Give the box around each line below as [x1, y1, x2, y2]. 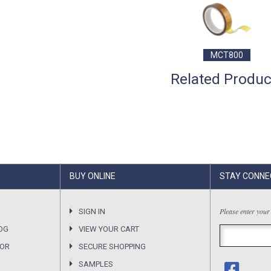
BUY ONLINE [70, 171, 116, 181]
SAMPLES [79, 260, 113, 269]
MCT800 [211, 50, 244, 60]
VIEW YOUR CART [79, 224, 139, 233]
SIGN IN [79, 207, 105, 216]
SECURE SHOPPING [79, 242, 146, 251]
